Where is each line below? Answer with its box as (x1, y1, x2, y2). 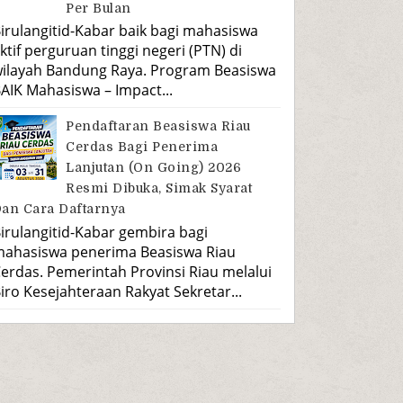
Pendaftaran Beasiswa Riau (66, 119, 251, 134)
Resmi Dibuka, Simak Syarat (66, 181, 253, 196)
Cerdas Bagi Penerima (66, 139, 219, 155)
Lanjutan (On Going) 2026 (66, 160, 242, 175)
